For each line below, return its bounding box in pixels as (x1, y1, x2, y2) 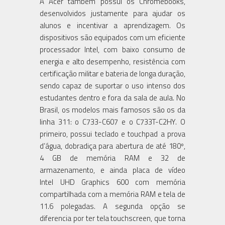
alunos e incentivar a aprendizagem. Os (40, 19, 185, 31)
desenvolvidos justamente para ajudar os (40, 7, 185, 19)
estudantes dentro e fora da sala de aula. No (40, 91, 185, 103)
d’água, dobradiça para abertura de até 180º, (40, 140, 185, 152)
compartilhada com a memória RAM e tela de (40, 188, 185, 200)
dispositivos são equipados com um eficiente (40, 31, 185, 43)
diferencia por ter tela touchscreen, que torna (40, 212, 185, 224)
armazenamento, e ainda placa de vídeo (40, 164, 185, 176)
